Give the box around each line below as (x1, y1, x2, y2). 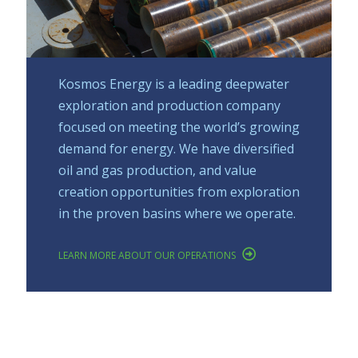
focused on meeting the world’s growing (58, 118, 300, 137)
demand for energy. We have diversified (58, 140, 294, 158)
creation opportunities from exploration (58, 183, 300, 201)
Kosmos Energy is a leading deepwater (58, 75, 289, 93)
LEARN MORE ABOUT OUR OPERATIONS (58, 249, 238, 263)
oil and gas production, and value (58, 161, 257, 180)
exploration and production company (58, 97, 280, 115)
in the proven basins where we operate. (58, 205, 296, 223)
